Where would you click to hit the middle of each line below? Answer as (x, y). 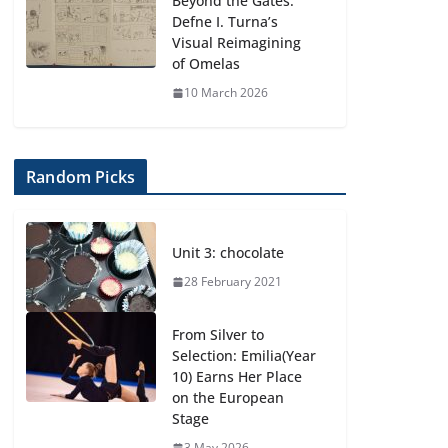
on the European (228, 397)
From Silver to (218, 334)
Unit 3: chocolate (228, 252)
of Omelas (206, 63)
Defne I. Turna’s (225, 21)
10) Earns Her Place (237, 376)
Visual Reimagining (237, 42)
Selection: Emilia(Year (244, 355)
